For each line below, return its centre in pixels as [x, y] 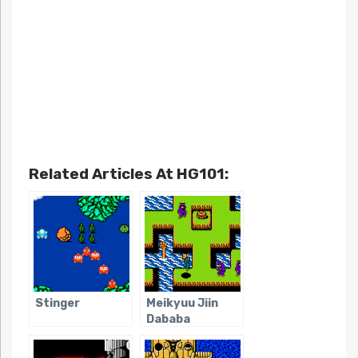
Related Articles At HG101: [128, 174]
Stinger [57, 304]
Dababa [168, 320]
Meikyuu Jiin [182, 304]
